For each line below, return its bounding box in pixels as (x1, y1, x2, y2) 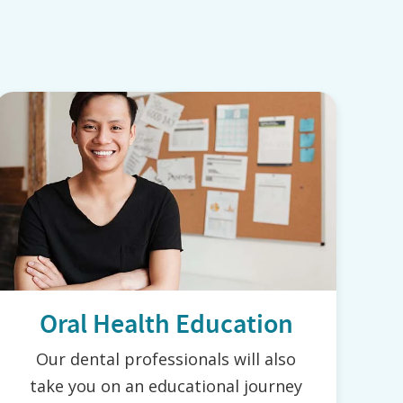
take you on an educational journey (30, 375, 303, 398)
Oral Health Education (39, 306, 293, 343)
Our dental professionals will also (36, 348, 297, 371)
